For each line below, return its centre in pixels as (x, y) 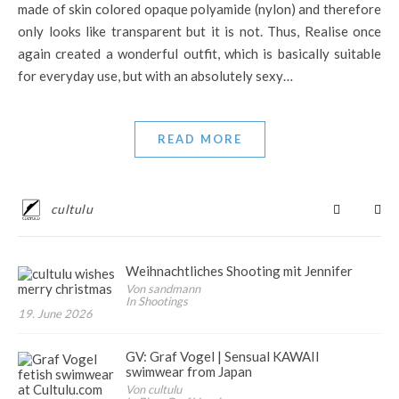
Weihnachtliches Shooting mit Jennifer (240, 271)
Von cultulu (154, 389)
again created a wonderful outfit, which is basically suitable (199, 53)
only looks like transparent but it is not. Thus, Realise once (199, 31)
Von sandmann (163, 289)
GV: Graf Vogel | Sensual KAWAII (223, 356)
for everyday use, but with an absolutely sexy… (155, 76)
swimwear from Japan (189, 371)
